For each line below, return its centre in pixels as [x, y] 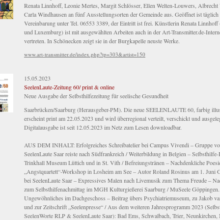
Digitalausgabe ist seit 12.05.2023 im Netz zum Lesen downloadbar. [103, 127]
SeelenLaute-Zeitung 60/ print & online [69, 87]
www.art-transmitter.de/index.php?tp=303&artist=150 [85, 55]
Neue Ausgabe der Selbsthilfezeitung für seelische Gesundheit [96, 96]
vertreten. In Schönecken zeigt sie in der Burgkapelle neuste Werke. [102, 41]
